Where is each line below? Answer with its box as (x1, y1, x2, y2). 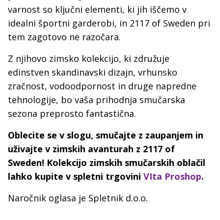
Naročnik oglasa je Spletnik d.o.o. (8, 192, 148, 204)
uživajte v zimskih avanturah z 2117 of (8, 143, 175, 155)
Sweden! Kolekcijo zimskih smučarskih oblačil (8, 157, 205, 169)
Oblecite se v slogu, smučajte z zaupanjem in (8, 129, 203, 141)
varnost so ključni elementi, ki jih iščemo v (8, 3, 187, 16)
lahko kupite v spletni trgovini (8, 170, 143, 183)
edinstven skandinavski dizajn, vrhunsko (8, 66, 177, 79)
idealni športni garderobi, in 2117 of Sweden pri (8, 17, 210, 29)
